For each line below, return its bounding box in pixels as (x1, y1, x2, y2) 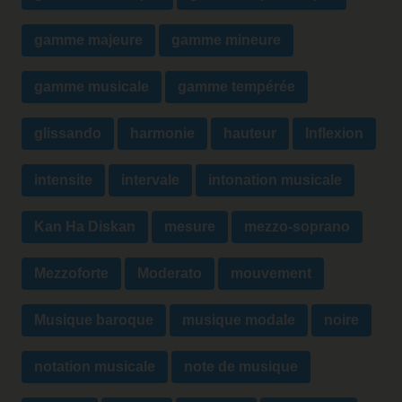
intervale (121, 172, 179, 188)
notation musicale (34, 359, 155, 375)
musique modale (182, 312, 295, 328)
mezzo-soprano (244, 219, 350, 235)
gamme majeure (34, 32, 143, 48)
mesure (164, 219, 215, 235)
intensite (34, 172, 92, 188)
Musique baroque (34, 312, 153, 328)
